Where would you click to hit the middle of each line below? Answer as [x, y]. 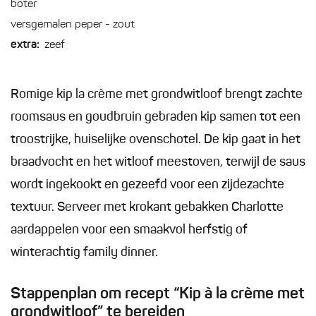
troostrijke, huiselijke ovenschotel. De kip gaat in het [156, 140]
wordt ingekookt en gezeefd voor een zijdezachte [147, 185]
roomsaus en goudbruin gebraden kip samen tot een [156, 117]
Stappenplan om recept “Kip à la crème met [158, 294]
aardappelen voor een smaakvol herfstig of [129, 230]
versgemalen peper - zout [73, 25]
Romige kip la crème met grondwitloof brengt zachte [157, 95]
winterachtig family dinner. [84, 253]
